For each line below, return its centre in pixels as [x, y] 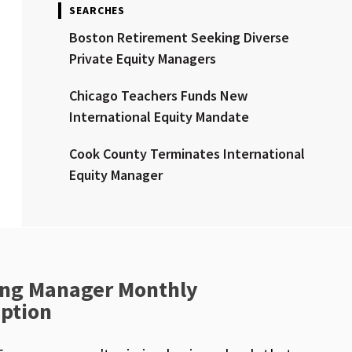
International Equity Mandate [159, 117]
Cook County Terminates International [187, 154]
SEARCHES [97, 11]
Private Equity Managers [143, 59]
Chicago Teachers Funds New [158, 96]
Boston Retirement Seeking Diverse [179, 38]
